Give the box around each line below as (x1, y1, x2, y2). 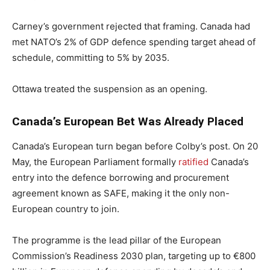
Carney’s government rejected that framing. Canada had (12, 20, 250, 32)
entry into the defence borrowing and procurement (12, 171, 229, 183)
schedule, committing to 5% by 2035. (12, 51, 169, 63)
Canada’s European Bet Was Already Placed (12, 114, 243, 128)
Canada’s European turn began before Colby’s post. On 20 (12, 140, 258, 152)
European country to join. (12, 202, 122, 215)
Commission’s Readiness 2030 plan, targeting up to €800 (12, 250, 256, 262)
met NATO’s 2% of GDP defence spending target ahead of (12, 36, 256, 48)
